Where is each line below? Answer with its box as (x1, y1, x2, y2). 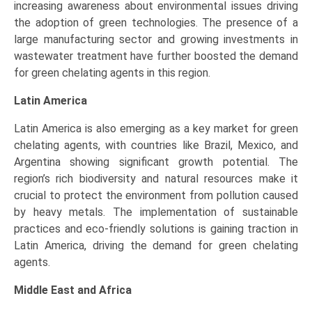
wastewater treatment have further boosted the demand (14, 49, 298, 63)
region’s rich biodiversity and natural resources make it (14, 172, 298, 186)
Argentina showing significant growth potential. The (14, 155, 298, 169)
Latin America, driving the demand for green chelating (14, 239, 298, 253)
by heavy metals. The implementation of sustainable (14, 205, 298, 219)
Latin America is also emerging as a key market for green (14, 122, 298, 136)
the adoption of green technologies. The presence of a (14, 16, 298, 30)
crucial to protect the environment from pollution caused (14, 189, 298, 203)
